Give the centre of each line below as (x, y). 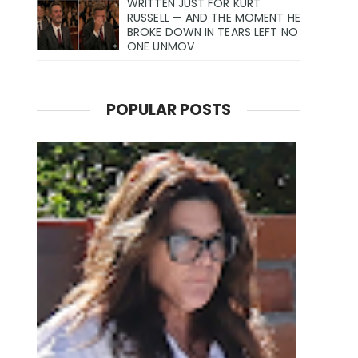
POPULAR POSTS (169, 109)
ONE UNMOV (161, 47)
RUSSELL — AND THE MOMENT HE (214, 18)
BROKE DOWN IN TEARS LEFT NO (213, 32)
